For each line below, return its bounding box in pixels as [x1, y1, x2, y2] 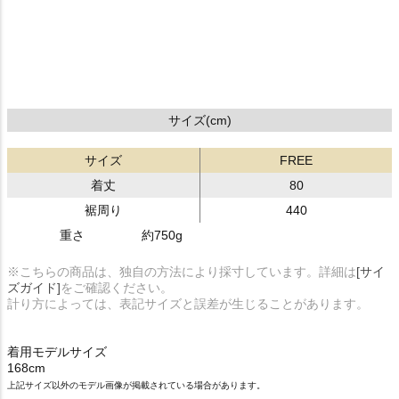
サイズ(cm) [167, 112, 232, 127]
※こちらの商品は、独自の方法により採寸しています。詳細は [7, 264, 356, 279]
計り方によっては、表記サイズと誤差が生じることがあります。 [7, 296, 369, 311]
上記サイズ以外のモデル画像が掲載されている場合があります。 [7, 379, 265, 390]
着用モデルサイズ [7, 344, 107, 359]
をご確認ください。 [61, 280, 173, 295]
